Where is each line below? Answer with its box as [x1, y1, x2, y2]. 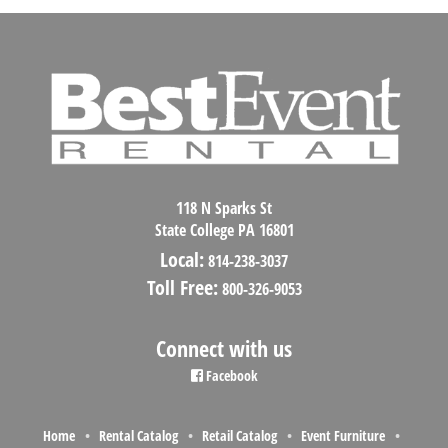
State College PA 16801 [154, 218, 294, 241]
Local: [160, 245, 204, 273]
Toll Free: [146, 273, 218, 301]
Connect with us [156, 332, 292, 363]
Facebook [202, 365, 258, 385]
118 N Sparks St [176, 196, 272, 219]
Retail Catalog [202, 425, 277, 445]
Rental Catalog [99, 425, 178, 445]
